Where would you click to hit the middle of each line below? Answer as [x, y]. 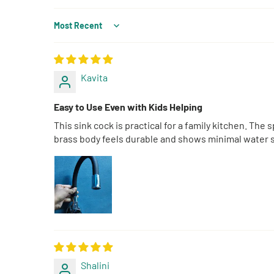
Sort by [68, 31]
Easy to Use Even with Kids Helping [128, 106]
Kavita [94, 77]
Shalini [95, 265]
